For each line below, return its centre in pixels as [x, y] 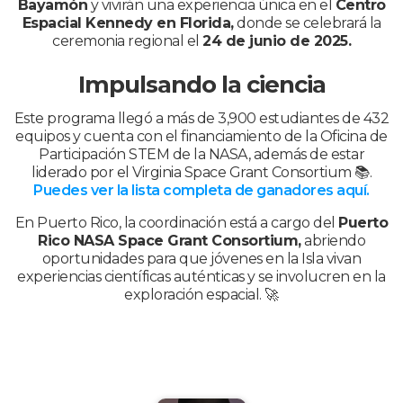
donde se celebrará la [307, 22]
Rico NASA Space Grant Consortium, [170, 241]
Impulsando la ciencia [201, 85]
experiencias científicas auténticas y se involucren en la [201, 277]
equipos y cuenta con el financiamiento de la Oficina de [201, 137]
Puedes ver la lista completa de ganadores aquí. [201, 191]
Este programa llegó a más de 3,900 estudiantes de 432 [201, 119]
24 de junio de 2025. [277, 40]
